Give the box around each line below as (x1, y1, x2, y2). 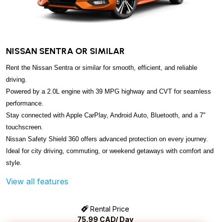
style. (6, 159, 22, 166)
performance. (6, 99, 44, 107)
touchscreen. (6, 123, 43, 131)
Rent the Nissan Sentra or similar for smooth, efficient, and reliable (6, 63, 197, 71)
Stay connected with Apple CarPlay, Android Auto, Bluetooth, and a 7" (6, 111, 206, 119)
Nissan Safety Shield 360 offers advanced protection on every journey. (6, 135, 208, 143)
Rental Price (88, 204, 129, 213)
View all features (6, 176, 68, 186)
